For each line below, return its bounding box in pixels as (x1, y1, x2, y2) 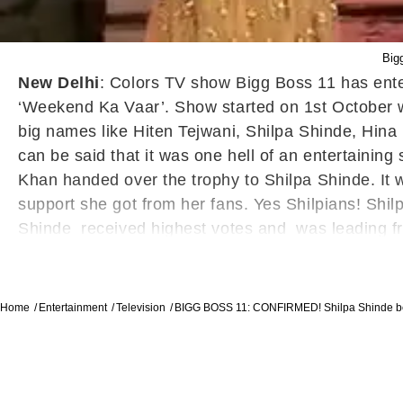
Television (116, 301, 166, 314)
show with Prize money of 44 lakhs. (18, 244, 288, 262)
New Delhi (18, 74, 100, 92)
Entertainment (39, 301, 107, 314)
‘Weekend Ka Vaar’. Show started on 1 (18, 98, 314, 116)
